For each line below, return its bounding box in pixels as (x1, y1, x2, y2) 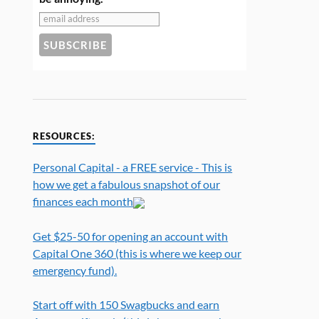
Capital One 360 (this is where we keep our (33, 246, 242, 260)
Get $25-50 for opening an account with (33, 229, 229, 243)
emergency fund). (33, 263, 117, 277)
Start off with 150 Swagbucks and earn (33, 297, 220, 311)
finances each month (33, 194, 134, 209)
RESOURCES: (33, 131, 96, 142)
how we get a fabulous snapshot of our (33, 177, 221, 192)
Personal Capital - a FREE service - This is (33, 160, 233, 174)
